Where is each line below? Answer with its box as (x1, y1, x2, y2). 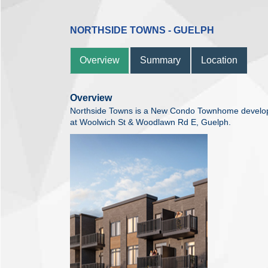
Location (201, 54, 237, 65)
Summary (140, 54, 181, 65)
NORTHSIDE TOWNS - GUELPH (70, 25, 214, 35)
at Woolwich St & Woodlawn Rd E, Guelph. (70, 117, 231, 127)
